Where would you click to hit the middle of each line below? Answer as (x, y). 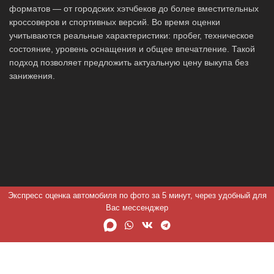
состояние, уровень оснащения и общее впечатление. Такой (132, 49)
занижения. (32, 76)
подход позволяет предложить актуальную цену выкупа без (129, 63)
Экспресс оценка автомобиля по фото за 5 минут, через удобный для (137, 196)
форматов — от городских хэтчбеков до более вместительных (134, 9)
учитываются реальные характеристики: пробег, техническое (131, 36)
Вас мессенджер (137, 208)
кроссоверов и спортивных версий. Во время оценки (115, 22)
